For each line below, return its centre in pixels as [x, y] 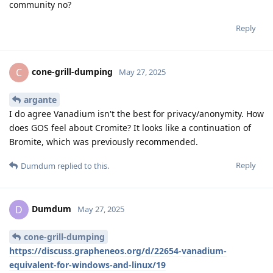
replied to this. [82, 166]
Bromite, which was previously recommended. [104, 142]
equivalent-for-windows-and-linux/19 [87, 264]
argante [40, 100]
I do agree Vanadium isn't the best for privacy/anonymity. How [136, 114]
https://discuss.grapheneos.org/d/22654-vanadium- [118, 250]
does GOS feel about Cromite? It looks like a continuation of [130, 128]
